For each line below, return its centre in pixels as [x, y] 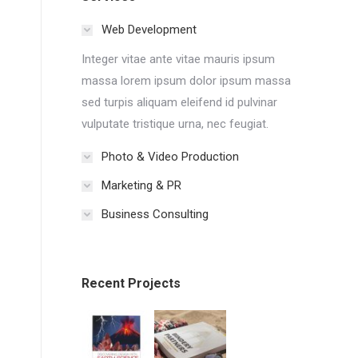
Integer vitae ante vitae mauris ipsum [178, 59]
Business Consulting [155, 214]
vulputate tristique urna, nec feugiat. [175, 124]
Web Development [149, 30]
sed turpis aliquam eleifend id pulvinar [179, 102]
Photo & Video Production [170, 157]
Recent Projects [131, 283]
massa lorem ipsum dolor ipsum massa [186, 81]
